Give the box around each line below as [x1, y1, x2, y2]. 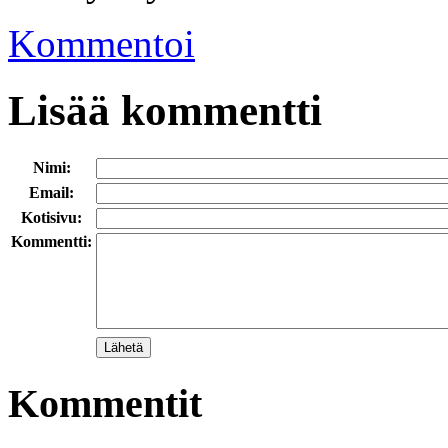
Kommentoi [8, 22, 195, 66]
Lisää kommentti [8, 87, 322, 135]
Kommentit [8, 380, 202, 426]
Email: [29, 183, 74, 201]
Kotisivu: [21, 208, 82, 226]
